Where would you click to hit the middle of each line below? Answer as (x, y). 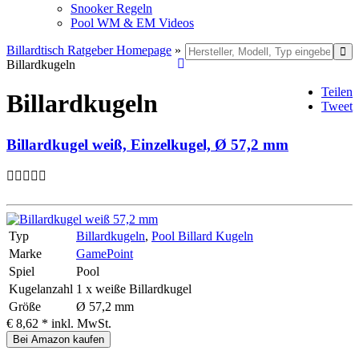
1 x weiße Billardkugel (134, 288)
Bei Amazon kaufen (58, 339)
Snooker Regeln (111, 8)
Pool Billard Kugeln (202, 236)
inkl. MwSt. (81, 323)
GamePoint (105, 253)
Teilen (337, 92)
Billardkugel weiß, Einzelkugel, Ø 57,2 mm (147, 144)
